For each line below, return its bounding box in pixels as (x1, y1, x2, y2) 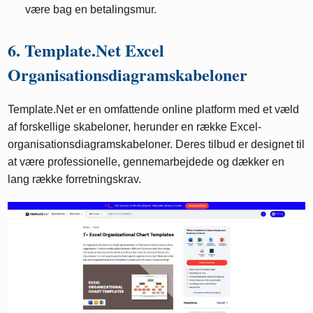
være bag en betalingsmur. (25, 3, 156, 16)
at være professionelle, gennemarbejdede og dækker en (8, 156, 285, 168)
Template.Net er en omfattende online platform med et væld (8, 103, 300, 116)
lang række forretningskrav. (8, 173, 142, 186)
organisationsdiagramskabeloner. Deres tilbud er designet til (8, 138, 305, 151)
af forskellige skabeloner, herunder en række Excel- (8, 121, 262, 133)
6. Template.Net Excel (8, 38, 165, 63)
